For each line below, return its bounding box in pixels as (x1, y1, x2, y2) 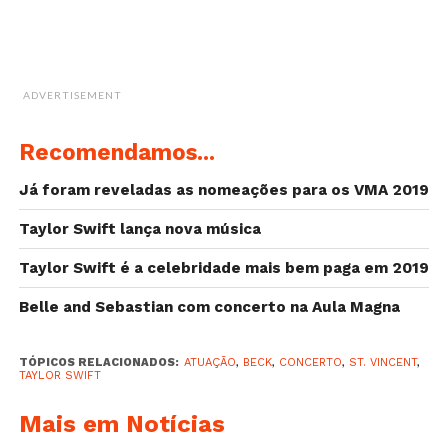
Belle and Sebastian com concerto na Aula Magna (18, 298, 400, 316)
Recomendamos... (18, 139, 215, 165)
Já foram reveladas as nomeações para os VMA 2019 (18, 181, 429, 199)
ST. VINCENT (348, 356, 417, 369)
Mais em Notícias (18, 410, 225, 438)
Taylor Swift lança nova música (18, 220, 261, 238)
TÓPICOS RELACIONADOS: (18, 356, 179, 369)
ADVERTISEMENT (22, 89, 123, 101)
